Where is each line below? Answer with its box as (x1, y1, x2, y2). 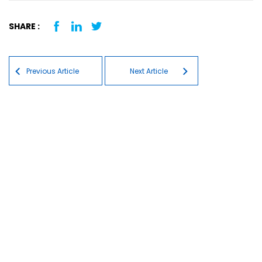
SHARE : (9, 20, 40, 32)
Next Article (129, 66, 168, 77)
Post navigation (8, 27, 125, 61)
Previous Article (26, 66, 79, 77)
